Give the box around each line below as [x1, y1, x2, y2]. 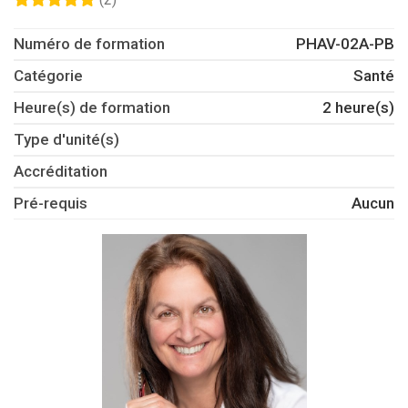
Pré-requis [14, 194, 87, 213]
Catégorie [14, 66, 83, 86]
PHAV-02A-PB [296, 35, 394, 54]
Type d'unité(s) [14, 130, 119, 149]
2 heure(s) [322, 98, 394, 117]
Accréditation [14, 162, 107, 181]
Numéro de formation [14, 35, 165, 54]
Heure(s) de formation [14, 98, 170, 117]
